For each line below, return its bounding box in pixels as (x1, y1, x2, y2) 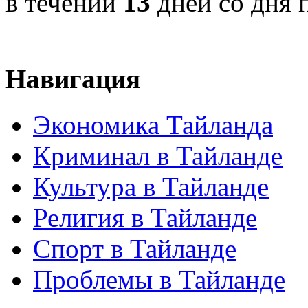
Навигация (5, 64, 140, 94)
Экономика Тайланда (33, 109, 273, 140)
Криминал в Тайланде (33, 140, 283, 170)
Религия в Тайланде (33, 202, 257, 232)
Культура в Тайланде (33, 171, 269, 201)
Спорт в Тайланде (33, 233, 236, 263)
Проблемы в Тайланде (33, 264, 285, 294)
